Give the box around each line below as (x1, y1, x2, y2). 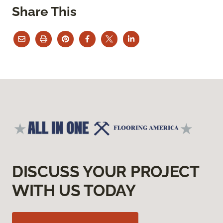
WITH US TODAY (12, 181, 136, 200)
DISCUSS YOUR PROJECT (12, 162, 199, 181)
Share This (12, 3, 77, 19)
